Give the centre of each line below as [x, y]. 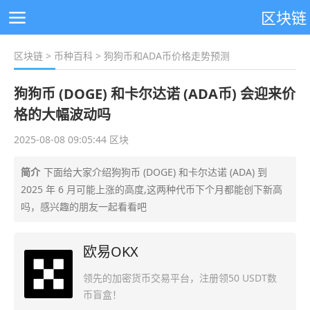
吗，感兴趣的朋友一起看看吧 [84, 207]
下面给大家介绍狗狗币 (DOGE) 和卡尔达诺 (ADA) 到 [155, 172]
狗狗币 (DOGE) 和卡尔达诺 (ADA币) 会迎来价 [155, 94]
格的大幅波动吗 [62, 115]
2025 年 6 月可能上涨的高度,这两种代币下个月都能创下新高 [152, 189]
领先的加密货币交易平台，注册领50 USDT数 [180, 278]
